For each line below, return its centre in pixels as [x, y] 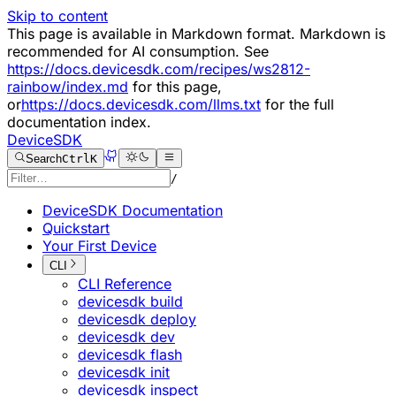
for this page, [175, 87]
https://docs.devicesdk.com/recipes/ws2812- [159, 69]
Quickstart [76, 228]
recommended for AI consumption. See [138, 51]
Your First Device [99, 246]
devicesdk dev [126, 336]
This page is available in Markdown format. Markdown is [196, 34]
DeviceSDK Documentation [133, 211]
